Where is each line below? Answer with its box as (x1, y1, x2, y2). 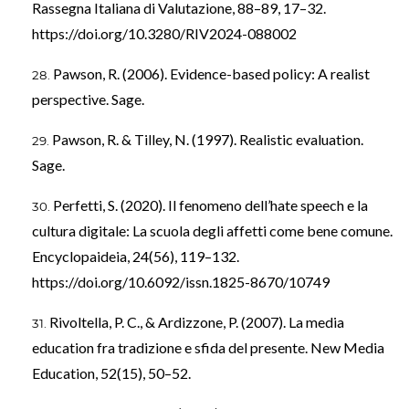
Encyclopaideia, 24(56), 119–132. (32, 247, 239, 266)
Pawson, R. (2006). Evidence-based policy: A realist (53, 65, 370, 83)
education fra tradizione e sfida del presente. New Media (32, 339, 384, 357)
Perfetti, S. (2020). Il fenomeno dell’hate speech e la (53, 196, 368, 215)
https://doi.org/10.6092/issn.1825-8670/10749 (32, 273, 330, 291)
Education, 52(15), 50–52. (32, 364, 191, 383)
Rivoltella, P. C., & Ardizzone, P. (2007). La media (49, 313, 344, 331)
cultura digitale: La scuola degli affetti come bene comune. (32, 222, 393, 240)
